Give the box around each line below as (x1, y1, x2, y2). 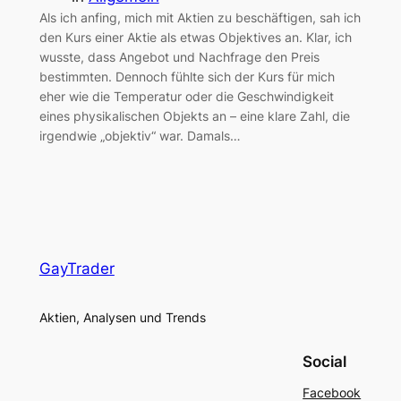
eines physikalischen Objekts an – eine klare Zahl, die (38, 107, 350, 124)
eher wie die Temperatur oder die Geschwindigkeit (38, 88, 334, 104)
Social (303, 353, 347, 371)
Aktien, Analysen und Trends (38, 310, 206, 326)
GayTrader (38, 259, 115, 277)
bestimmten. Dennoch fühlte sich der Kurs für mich (38, 68, 335, 84)
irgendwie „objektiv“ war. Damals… (38, 127, 241, 143)
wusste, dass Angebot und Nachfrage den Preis (38, 48, 320, 64)
